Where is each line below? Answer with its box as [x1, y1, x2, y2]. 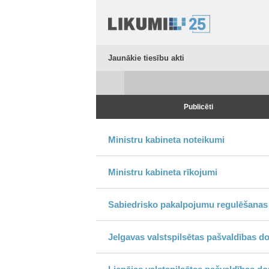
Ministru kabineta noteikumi [108, 134, 225, 145]
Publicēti [184, 103, 214, 111]
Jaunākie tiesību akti [108, 53, 184, 62]
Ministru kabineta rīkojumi [108, 167, 217, 177]
